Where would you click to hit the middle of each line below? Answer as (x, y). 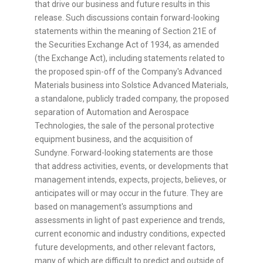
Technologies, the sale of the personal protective (124, 126)
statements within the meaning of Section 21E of (126, 31)
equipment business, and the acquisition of (114, 139)
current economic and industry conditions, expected (130, 234)
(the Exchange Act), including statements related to (130, 58)
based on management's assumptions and (114, 207)
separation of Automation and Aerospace (112, 112)
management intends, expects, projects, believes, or (131, 180)
